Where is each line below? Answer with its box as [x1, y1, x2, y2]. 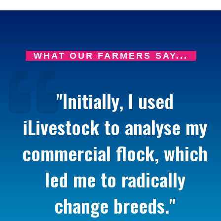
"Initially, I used [56, 87, 174, 115]
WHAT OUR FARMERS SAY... [25, 51, 196, 61]
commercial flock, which [22, 139, 208, 167]
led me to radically [44, 165, 185, 193]
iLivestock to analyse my [23, 113, 207, 141]
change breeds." [54, 191, 176, 220]
